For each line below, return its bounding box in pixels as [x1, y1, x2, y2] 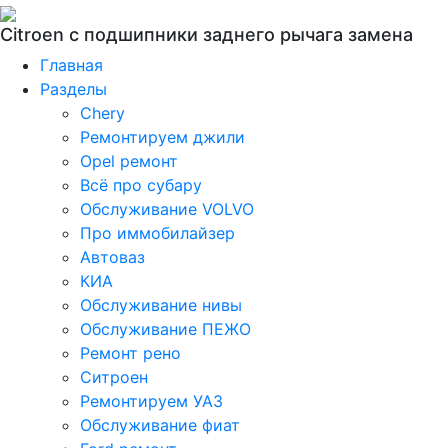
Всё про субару [80, 175, 202, 195]
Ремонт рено [80, 343, 181, 363]
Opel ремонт [80, 151, 178, 171]
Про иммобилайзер [80, 223, 235, 243]
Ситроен [80, 367, 148, 387]
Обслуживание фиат [80, 415, 240, 435]
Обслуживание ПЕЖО [80, 319, 251, 339]
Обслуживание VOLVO [80, 199, 254, 219]
